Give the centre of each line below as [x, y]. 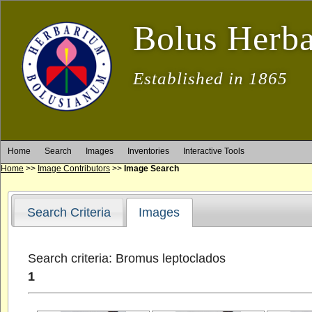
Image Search [151, 169]
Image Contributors [74, 169]
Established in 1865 [210, 78]
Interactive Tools [214, 151]
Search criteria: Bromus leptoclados [127, 258]
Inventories [148, 151]
